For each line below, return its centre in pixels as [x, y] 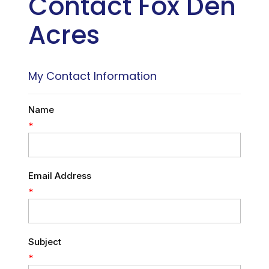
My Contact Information [92, 76]
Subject [44, 241]
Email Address [59, 175]
